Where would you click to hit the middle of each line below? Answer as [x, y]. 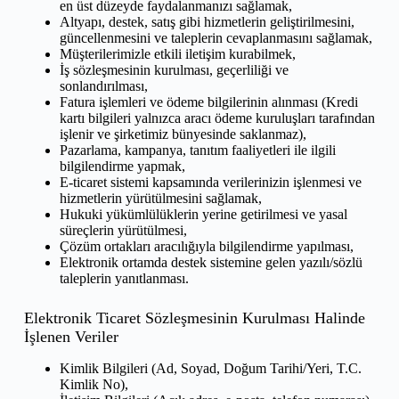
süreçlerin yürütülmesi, [123, 231]
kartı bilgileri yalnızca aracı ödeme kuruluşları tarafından [217, 118]
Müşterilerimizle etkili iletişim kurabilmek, [177, 54]
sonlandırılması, [103, 86]
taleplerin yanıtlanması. [124, 279]
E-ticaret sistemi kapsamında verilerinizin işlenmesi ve [210, 183]
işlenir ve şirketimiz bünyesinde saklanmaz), [183, 134]
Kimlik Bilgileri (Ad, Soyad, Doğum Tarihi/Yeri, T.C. [210, 368]
